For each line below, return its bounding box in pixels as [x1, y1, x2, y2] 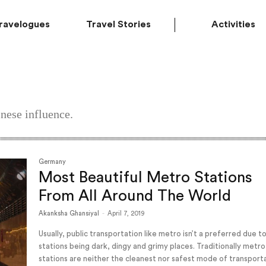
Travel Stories [86, 20, 151, 29]
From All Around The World [39, 188, 232, 204]
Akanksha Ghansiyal [39, 210, 100, 217]
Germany [39, 159, 66, 165]
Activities [211, 20, 255, 29]
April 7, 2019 [107, 210, 145, 217]
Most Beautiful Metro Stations [39, 170, 253, 185]
